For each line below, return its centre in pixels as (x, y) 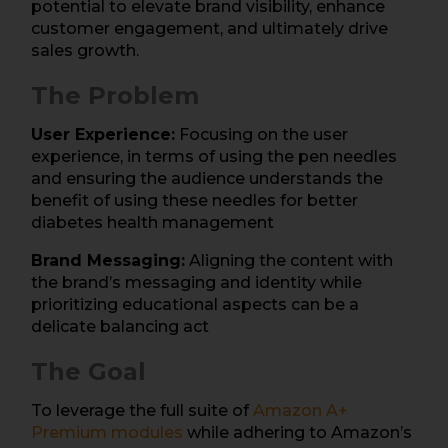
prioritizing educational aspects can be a (195, 304)
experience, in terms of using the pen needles (214, 156)
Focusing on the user (261, 134)
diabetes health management (152, 222)
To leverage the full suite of (142, 410)
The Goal (88, 371)
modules (145, 432)
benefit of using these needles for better (194, 200)
